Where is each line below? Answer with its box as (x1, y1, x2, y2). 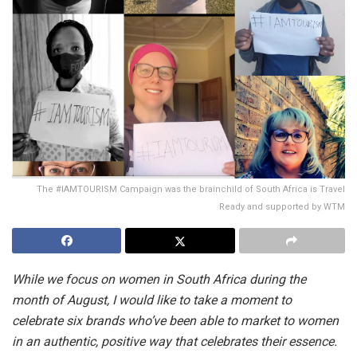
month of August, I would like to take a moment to (12, 292, 292, 308)
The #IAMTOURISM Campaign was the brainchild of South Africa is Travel (37, 184, 345, 195)
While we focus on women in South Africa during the (12, 272, 306, 288)
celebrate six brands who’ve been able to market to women (12, 313, 339, 329)
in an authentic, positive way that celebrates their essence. (12, 334, 337, 350)
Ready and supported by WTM (219, 202, 345, 213)
